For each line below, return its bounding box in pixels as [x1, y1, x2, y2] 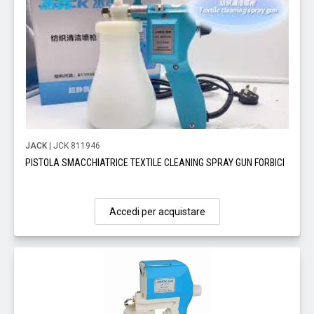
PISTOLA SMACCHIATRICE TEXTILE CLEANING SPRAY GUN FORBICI [25, 157, 285, 169]
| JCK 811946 [47, 141, 100, 151]
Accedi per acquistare [109, 206, 205, 218]
